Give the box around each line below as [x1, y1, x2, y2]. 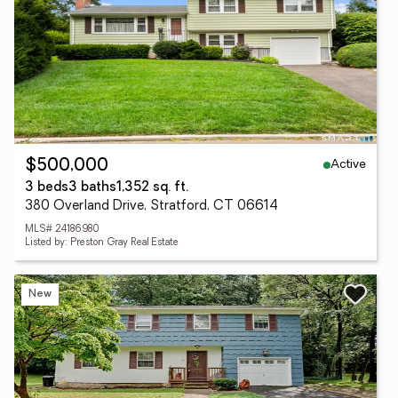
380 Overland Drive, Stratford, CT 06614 [25, 200, 278, 213]
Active [330, 157, 366, 171]
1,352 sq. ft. [116, 181, 188, 195]
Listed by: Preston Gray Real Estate [25, 238, 179, 248]
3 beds [25, 181, 68, 195]
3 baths [68, 181, 116, 195]
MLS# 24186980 [25, 225, 99, 235]
